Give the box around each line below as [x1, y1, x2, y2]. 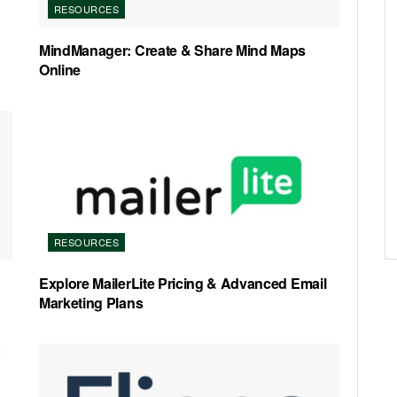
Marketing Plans [39, 292, 144, 314]
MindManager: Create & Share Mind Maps [39, 39, 307, 60]
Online [39, 58, 82, 80]
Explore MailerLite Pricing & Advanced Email [39, 273, 327, 294]
